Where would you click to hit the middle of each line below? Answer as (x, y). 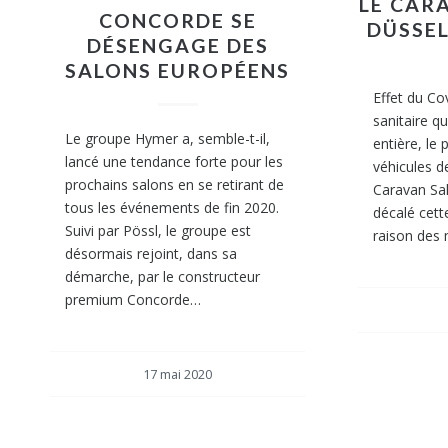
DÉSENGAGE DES (177, 45)
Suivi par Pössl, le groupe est (158, 230)
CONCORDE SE (177, 20)
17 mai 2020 (178, 374)
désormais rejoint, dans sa (151, 253)
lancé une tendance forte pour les (174, 161)
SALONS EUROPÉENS (178, 70)
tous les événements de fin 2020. (172, 207)
